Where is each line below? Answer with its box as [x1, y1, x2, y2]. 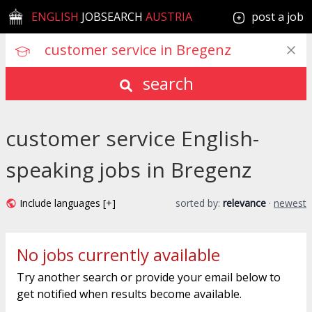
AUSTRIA [143, 9, 193, 24]
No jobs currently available [17, 243, 220, 266]
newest [274, 196, 306, 210]
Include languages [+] [19, 196, 116, 210]
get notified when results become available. [17, 286, 242, 302]
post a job [251, 9, 304, 24]
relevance [223, 196, 266, 210]
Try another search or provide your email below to [17, 270, 281, 285]
